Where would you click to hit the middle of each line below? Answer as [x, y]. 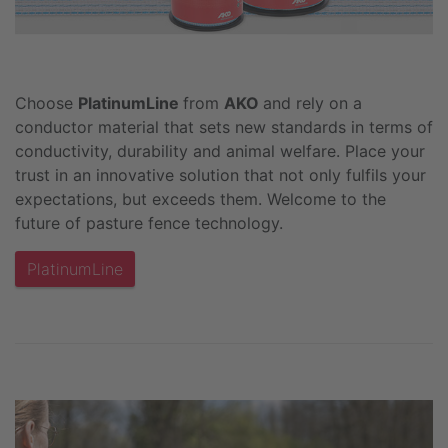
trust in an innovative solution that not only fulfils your [220, 175]
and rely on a [312, 103]
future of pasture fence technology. [149, 223]
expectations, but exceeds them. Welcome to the [200, 199]
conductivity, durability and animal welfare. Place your [220, 151]
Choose [46, 103]
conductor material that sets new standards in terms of [224, 127]
